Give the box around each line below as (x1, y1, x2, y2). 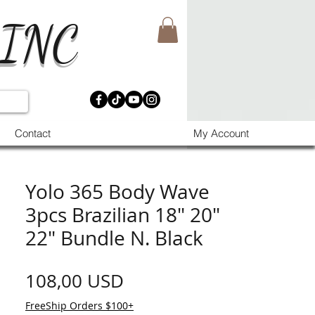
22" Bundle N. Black (25, 225, 203, 251)
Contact (14, 127, 51, 141)
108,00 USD (25, 269, 124, 293)
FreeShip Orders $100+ (25, 299, 134, 312)
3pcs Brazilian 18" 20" (25, 202, 220, 228)
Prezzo (123, 268, 180, 292)
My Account (193, 127, 249, 141)
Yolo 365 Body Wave (25, 179, 210, 205)
